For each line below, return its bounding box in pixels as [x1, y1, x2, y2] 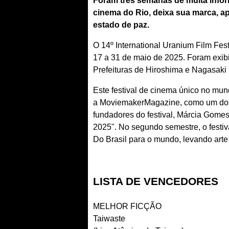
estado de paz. [93, 20, 149, 29]
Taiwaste [93, 214, 125, 223]
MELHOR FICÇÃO [93, 201, 162, 211]
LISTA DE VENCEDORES [93, 175, 218, 187]
